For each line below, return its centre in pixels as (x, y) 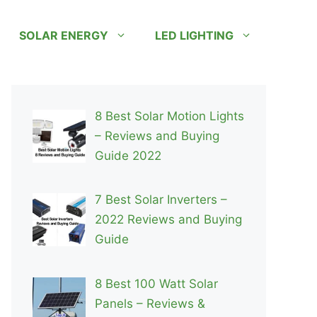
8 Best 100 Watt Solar (156, 283)
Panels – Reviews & (150, 303)
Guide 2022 (128, 156)
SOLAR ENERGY (64, 35)
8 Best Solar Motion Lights (169, 116)
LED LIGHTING (194, 35)
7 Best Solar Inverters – (161, 200)
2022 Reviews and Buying (168, 220)
